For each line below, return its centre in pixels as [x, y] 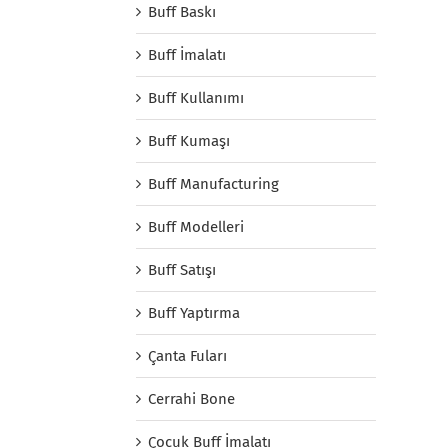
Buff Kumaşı [189, 140]
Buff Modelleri [196, 226]
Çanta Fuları [187, 355]
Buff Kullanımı [196, 97]
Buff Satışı [182, 269]
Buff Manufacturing [213, 183]
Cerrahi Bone [191, 398]
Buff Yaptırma [194, 312]
